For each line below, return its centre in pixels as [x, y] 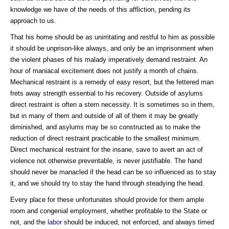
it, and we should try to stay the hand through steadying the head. [107, 183]
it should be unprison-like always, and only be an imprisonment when [112, 48]
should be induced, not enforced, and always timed [138, 222]
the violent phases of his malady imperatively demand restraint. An [109, 59]
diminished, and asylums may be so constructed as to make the [105, 127]
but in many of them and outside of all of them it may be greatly [104, 116]
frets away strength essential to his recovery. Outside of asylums [107, 93]
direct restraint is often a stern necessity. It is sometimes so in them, [112, 104]
